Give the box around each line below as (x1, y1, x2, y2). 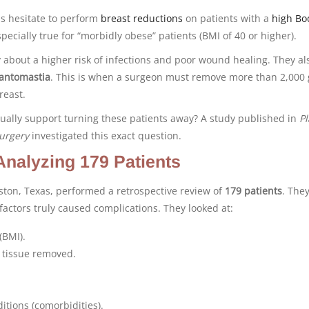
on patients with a (183, 11, 272, 25)
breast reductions (101, 11, 183, 25)
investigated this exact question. (29, 128, 181, 142)
